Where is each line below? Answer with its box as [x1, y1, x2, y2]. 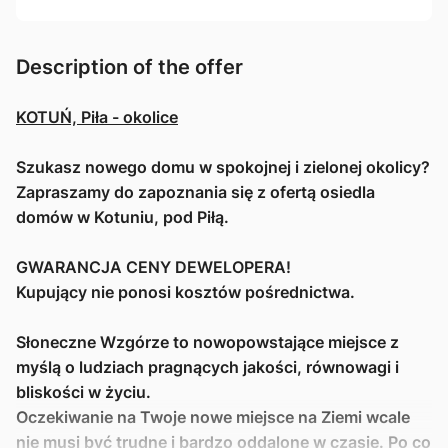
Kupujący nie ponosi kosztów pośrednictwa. [16, 281, 359, 302]
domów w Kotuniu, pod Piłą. [16, 206, 229, 227]
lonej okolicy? [325, 156, 430, 177]
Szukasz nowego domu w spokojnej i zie [16, 156, 325, 177]
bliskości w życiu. [16, 381, 151, 402]
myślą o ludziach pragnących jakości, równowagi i [16, 356, 399, 377]
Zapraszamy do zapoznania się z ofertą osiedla [16, 181, 375, 202]
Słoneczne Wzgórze [16, 331, 169, 352]
